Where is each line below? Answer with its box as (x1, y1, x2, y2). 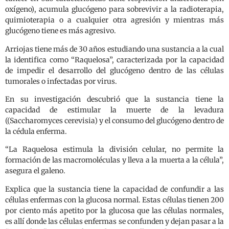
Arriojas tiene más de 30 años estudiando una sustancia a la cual (5, 44, 224, 54)
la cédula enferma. (5, 127, 67, 136)
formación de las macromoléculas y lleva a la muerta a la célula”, (5, 155, 224, 165)
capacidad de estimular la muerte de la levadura (5, 105, 224, 115)
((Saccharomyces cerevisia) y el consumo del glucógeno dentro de (5, 116, 224, 126)
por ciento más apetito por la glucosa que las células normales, (5, 205, 224, 215)
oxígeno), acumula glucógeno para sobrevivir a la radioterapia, (5, 5, 224, 14)
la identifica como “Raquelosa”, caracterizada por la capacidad (5, 55, 224, 64)
